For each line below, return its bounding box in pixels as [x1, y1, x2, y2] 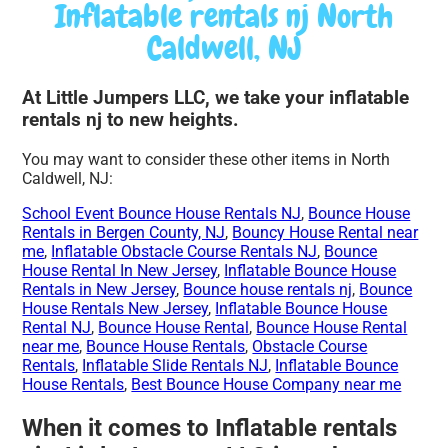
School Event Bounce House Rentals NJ [22, 204, 302, 224]
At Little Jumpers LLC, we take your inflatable [22, 87, 410, 110]
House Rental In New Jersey [22, 261, 218, 281]
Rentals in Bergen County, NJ [22, 223, 226, 243]
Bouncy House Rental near [232, 223, 419, 243]
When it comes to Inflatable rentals [22, 414, 398, 443]
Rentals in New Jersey [22, 280, 177, 300]
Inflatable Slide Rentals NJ [82, 356, 269, 376]
